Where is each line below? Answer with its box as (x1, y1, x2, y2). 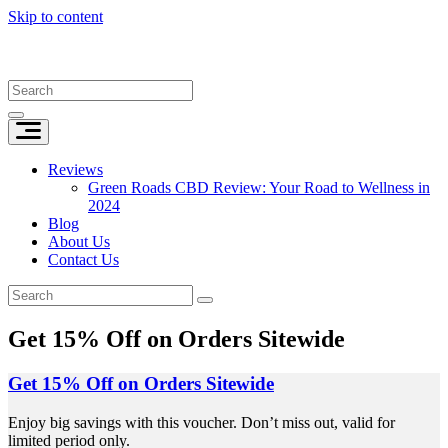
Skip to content (8, 8, 103, 25)
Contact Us (48, 251, 119, 268)
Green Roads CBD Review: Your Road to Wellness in (88, 179, 430, 196)
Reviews (48, 161, 103, 178)
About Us (48, 233, 110, 250)
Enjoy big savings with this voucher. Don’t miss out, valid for (8, 413, 395, 431)
